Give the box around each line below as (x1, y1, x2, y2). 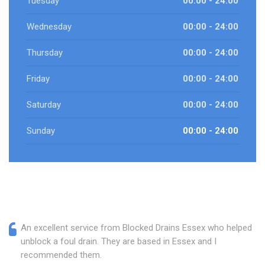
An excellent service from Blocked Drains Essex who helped (21, 222, 252, 234)
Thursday (27, 47, 63, 59)
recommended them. (21, 250, 102, 261)
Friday (27, 73, 50, 85)
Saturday (27, 99, 61, 111)
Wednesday (27, 21, 72, 33)
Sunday (27, 125, 55, 137)
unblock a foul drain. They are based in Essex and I (21, 236, 216, 247)
